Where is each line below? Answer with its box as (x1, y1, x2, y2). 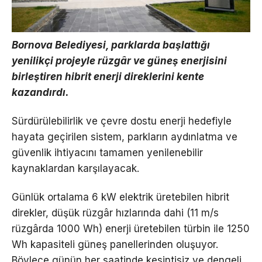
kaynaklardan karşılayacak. (12, 162, 139, 174)
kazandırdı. (12, 86, 69, 98)
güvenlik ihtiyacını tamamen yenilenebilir (12, 146, 203, 158)
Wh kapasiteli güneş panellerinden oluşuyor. (12, 238, 218, 250)
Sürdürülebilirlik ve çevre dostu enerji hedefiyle (12, 115, 232, 127)
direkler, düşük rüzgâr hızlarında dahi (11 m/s (12, 206, 219, 219)
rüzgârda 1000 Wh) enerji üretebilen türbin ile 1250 (12, 222, 250, 235)
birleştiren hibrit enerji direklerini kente (12, 70, 204, 82)
